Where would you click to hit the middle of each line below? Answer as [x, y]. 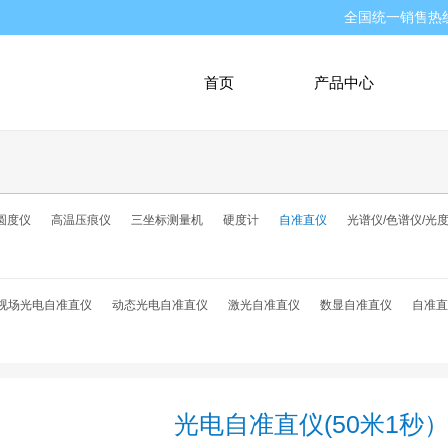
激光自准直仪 [264, 305]
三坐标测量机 [167, 220]
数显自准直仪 [356, 305]
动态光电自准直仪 [160, 305]
